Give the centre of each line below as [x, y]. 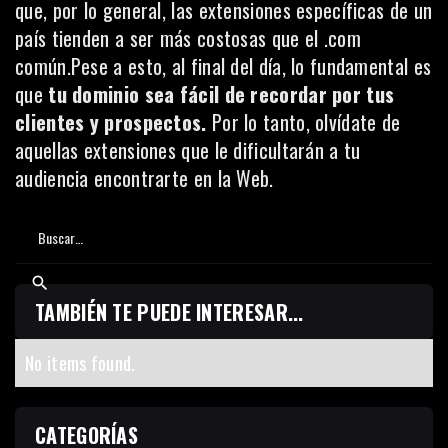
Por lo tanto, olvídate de [306, 122]
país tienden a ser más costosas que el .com [188, 38]
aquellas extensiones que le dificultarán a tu [188, 150]
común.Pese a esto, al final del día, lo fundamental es [223, 66]
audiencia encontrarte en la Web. [144, 178]
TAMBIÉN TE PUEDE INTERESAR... [169, 312]
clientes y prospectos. [113, 122]
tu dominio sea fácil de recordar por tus [221, 94]
